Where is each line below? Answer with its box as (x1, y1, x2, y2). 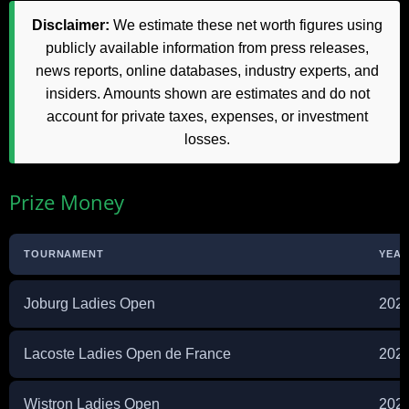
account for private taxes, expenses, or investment (47, 108, 368, 124)
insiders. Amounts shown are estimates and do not (45, 85, 370, 101)
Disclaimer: (32, 16, 110, 33)
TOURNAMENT (24, 247, 104, 259)
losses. (184, 131, 230, 147)
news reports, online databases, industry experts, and (36, 62, 379, 79)
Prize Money (9, 187, 124, 215)
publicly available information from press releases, (46, 39, 369, 56)
